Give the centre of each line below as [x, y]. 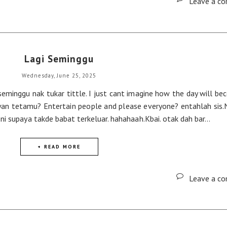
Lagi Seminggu [59, 59]
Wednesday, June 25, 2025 [59, 75]
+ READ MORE [59, 146]
